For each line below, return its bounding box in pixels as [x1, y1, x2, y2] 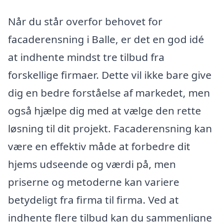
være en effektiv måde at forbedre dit [8, 139, 190, 153]
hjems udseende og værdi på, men [8, 157, 176, 171]
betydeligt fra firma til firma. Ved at [8, 192, 179, 207]
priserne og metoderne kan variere [8, 174, 179, 189]
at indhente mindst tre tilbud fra [8, 50, 165, 64]
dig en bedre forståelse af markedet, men [8, 85, 210, 100]
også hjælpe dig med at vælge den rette [8, 103, 201, 117]
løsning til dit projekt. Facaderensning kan [8, 121, 212, 135]
